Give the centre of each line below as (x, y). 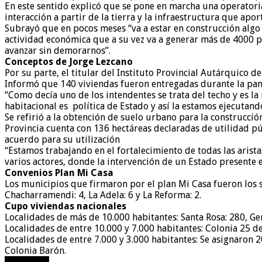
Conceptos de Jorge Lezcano (69, 61)
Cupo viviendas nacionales (65, 206)
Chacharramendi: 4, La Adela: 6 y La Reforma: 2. (103, 195)
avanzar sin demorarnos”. (58, 50)
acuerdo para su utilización (62, 139)
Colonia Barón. (35, 250)
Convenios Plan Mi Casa (59, 173)
